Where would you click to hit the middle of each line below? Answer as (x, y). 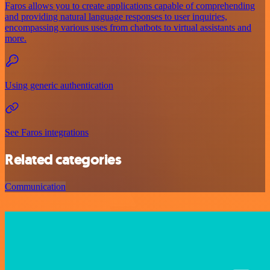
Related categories (63, 160)
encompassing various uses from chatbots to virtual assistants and (128, 28)
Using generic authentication (59, 86)
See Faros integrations (47, 133)
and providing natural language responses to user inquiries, (116, 17)
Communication (35, 187)
